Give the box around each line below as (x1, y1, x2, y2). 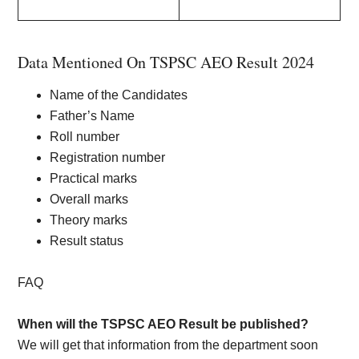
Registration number (50, 151, 169, 164)
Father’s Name (50, 109, 139, 123)
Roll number (50, 130, 120, 143)
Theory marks (50, 213, 131, 227)
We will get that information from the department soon (18, 338, 319, 352)
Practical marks (50, 171, 141, 185)
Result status (50, 234, 127, 248)
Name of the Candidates (50, 88, 192, 102)
